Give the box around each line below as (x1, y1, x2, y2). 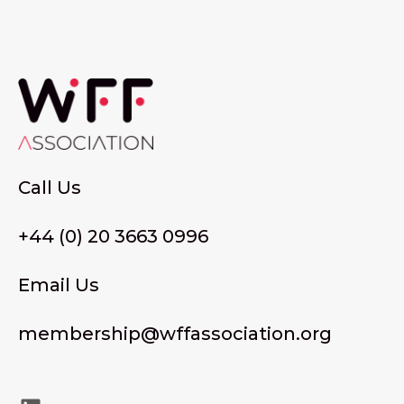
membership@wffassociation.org (18, 323, 332, 345)
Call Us (18, 177, 81, 199)
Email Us (18, 274, 99, 297)
